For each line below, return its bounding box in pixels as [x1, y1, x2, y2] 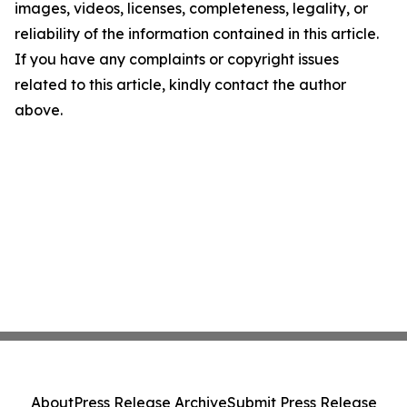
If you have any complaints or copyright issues [15, 50, 339, 69]
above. [15, 101, 63, 120]
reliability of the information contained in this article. [15, 25, 379, 44]
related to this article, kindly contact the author [15, 75, 346, 94]
